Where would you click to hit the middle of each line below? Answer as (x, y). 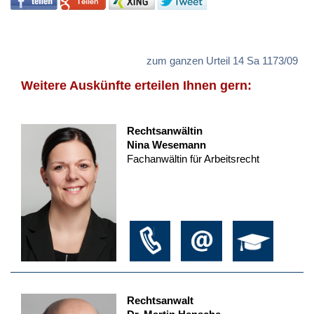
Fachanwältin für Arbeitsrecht (193, 159)
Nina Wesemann (166, 145)
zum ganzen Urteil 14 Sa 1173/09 (222, 61)
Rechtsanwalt (160, 300)
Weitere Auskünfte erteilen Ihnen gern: (136, 86)
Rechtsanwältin (164, 131)
